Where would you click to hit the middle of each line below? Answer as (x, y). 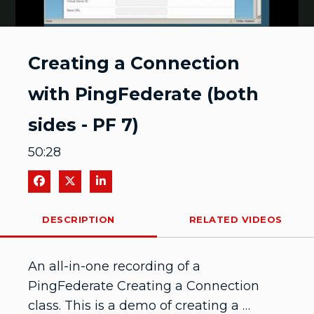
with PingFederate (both (143, 94)
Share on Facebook (98, 180)
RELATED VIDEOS (235, 219)
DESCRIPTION (78, 219)
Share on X (105, 180)
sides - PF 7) (83, 125)
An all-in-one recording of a (114, 266)
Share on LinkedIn (156, 180)
